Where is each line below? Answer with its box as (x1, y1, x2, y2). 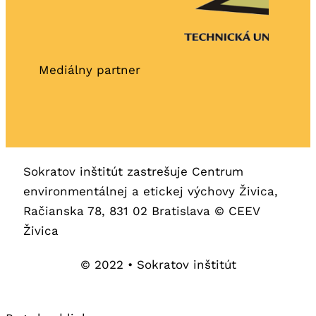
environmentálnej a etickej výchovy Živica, (23, 184, 278, 199)
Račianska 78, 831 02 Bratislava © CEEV (23, 204, 260, 219)
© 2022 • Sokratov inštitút (80, 257, 236, 272)
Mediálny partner (39, 62, 141, 77)
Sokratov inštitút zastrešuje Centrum (23, 164, 243, 179)
